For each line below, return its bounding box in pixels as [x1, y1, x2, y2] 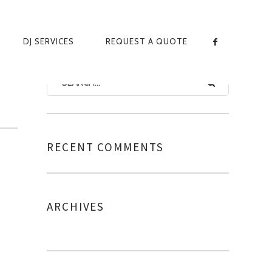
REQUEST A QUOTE [106, 36, 188, 46]
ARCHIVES [47, 199, 105, 214]
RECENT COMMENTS [47, 140, 164, 154]
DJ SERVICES [23, 36, 75, 46]
